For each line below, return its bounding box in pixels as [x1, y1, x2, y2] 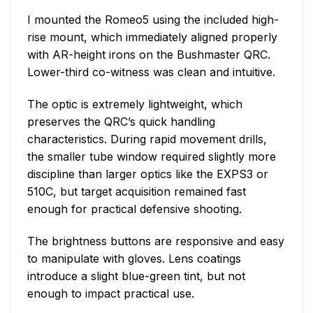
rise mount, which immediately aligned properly [27, 30, 277, 45]
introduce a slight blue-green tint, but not [27, 268, 245, 283]
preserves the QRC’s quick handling [27, 115, 215, 129]
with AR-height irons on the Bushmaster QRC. [27, 48, 270, 62]
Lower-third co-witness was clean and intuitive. [27, 65, 275, 80]
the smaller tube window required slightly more [27, 150, 276, 164]
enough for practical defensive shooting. [27, 202, 242, 217]
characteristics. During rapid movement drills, [27, 132, 267, 147]
